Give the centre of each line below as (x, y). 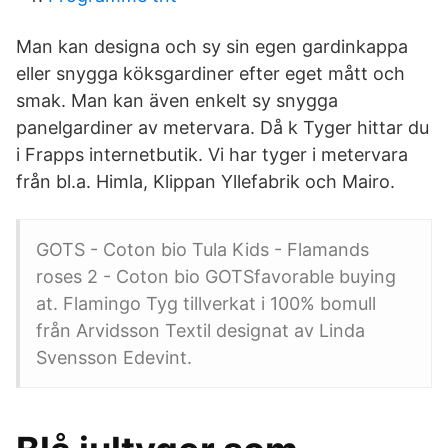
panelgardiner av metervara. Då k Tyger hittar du (222, 127)
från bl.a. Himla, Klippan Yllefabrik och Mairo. (205, 181)
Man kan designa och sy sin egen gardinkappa (212, 46)
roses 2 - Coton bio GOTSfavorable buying (216, 276)
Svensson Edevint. (114, 357)
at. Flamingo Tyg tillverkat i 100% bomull (206, 303)
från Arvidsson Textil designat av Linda (200, 330)
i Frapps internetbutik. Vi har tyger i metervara (212, 154)
